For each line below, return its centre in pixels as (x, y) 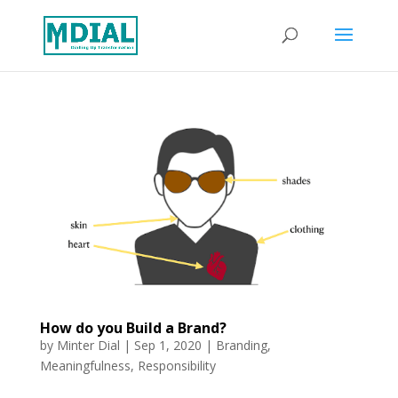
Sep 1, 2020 (167, 346)
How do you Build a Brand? (133, 328)
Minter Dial (88, 346)
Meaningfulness (85, 366)
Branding (241, 346)
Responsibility (176, 366)
